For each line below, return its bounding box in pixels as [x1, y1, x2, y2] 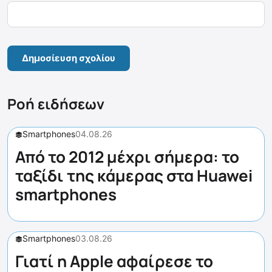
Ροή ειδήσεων [7, 93, 104, 114]
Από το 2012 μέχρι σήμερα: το [15, 145, 239, 168]
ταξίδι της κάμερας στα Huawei [15, 164, 253, 186]
